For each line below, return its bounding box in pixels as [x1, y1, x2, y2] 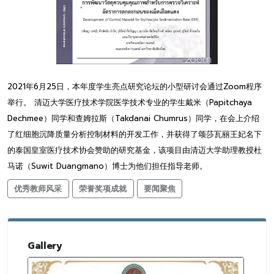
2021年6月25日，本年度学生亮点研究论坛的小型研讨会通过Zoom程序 [7, 81, 262, 93]
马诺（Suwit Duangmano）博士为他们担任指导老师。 [7, 160, 207, 172]
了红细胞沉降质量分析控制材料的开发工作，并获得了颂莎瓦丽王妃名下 [7, 128, 262, 141]
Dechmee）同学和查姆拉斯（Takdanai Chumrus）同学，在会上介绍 [7, 113, 259, 125]
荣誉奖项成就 [79, 183, 127, 195]
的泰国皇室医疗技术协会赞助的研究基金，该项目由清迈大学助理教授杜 [7, 144, 262, 157]
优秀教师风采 [14, 183, 62, 195]
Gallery [28, 239, 62, 254]
